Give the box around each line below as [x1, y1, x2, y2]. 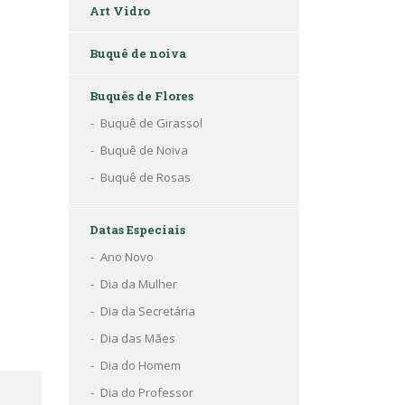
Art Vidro [89, 3, 150, 19]
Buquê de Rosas [100, 169, 191, 185]
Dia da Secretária [100, 303, 195, 319]
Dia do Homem [100, 357, 181, 373]
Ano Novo [100, 249, 154, 265]
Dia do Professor [100, 384, 193, 400]
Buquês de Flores [89, 88, 193, 104]
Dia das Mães [100, 330, 175, 346]
